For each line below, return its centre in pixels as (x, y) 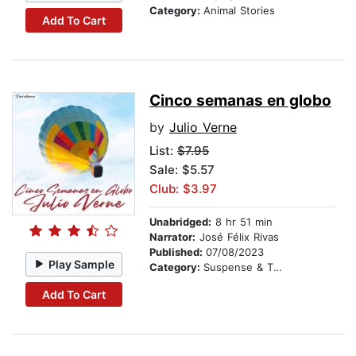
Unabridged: (180, 222)
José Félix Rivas (237, 237)
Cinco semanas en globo (240, 101)
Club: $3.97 (183, 189)
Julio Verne (203, 128)
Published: (178, 252)
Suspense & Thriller (238, 267)
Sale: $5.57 (182, 170)
